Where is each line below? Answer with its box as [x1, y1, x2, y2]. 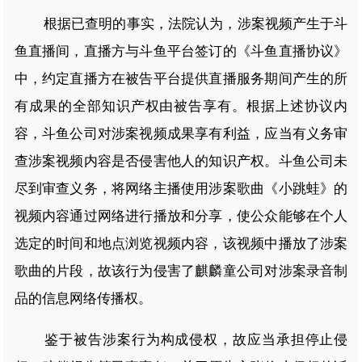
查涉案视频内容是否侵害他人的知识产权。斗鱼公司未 [14, 153, 348, 169]
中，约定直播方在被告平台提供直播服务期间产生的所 [14, 70, 348, 86]
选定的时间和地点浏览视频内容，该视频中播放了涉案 [14, 235, 348, 251]
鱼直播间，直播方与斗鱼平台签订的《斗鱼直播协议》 [14, 43, 348, 59]
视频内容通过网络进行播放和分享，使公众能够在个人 [14, 208, 348, 224]
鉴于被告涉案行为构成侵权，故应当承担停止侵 [15, 331, 348, 347]
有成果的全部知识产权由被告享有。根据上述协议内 [14, 98, 348, 114]
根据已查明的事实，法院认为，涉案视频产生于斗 [15, 15, 348, 32]
